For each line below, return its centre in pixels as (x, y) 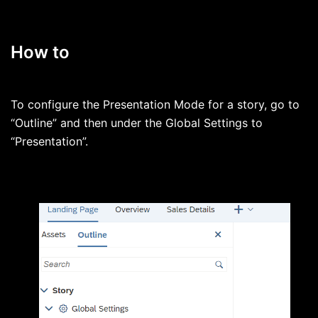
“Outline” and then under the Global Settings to (137, 123)
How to (40, 53)
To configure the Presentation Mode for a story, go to (155, 105)
